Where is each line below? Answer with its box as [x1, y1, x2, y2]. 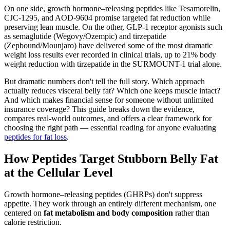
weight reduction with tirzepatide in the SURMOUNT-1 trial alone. [4, 59, 222, 68]
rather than [173, 208, 209, 217]
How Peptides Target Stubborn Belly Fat [4, 151, 218, 165]
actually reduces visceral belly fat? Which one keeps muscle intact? [4, 86, 220, 95]
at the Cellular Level [4, 165, 113, 179]
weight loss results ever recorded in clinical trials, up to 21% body [4, 50, 216, 59]
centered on [4, 208, 44, 217]
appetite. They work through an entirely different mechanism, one [4, 199, 216, 208]
